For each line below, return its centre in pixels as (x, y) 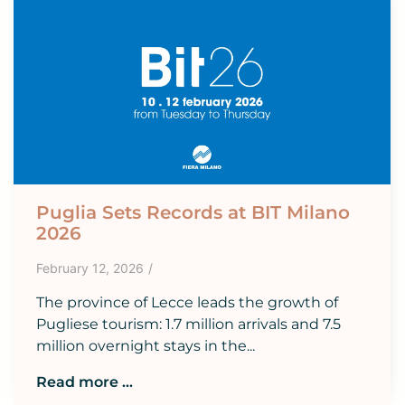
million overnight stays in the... (146, 346)
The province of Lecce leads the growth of (187, 303)
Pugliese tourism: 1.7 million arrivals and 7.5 (188, 325)
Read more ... (85, 382)
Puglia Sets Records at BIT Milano (193, 213)
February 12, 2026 (90, 268)
